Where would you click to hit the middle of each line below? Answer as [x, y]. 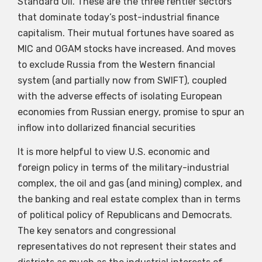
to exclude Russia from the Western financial [116, 64]
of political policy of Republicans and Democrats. [125, 215]
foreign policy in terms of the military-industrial [123, 167]
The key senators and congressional [97, 230]
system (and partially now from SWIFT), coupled [122, 80]
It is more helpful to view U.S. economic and [114, 151]
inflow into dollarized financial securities [106, 127]
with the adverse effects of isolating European [120, 96]
